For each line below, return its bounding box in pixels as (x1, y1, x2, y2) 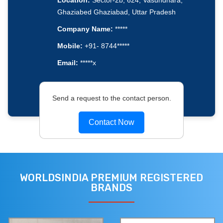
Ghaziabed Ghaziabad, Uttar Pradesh (57, 8, 176, 16)
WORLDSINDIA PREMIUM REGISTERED (20, 172, 203, 184)
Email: (57, 59, 78, 67)
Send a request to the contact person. (52, 94, 171, 102)
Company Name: (57, 25, 113, 33)
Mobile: (57, 42, 83, 50)
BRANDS (91, 182, 132, 194)
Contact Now (89, 117, 134, 126)
